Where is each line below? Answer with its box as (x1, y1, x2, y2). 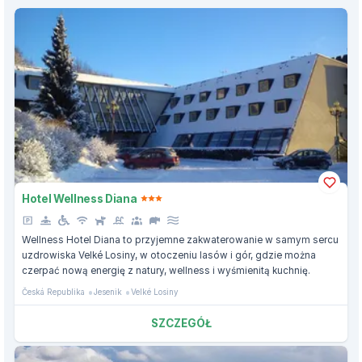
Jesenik (94, 287, 122, 297)
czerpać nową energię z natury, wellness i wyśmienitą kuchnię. (22, 265, 310, 277)
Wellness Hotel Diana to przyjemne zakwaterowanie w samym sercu (22, 234, 339, 246)
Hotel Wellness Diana (22, 192, 137, 205)
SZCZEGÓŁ (150, 317, 212, 330)
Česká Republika (22, 287, 85, 297)
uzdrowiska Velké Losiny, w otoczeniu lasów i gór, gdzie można (22, 250, 316, 262)
